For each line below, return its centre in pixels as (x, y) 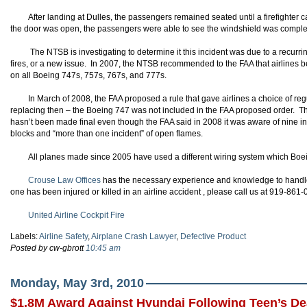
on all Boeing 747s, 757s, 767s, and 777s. (89, 75)
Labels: (25, 236)
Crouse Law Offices (64, 180)
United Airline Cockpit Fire (76, 215)
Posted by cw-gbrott (48, 248)
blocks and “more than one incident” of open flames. (107, 134)
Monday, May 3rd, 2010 (77, 283)
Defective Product (213, 236)
